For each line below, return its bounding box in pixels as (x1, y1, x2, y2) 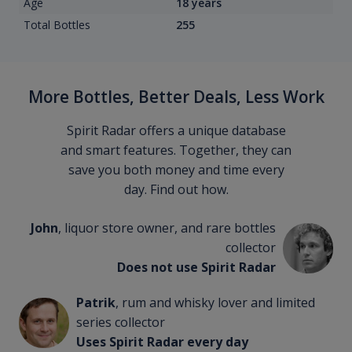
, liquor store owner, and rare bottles (58, 219, 277, 237)
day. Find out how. (123, 181, 229, 199)
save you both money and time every (68, 161, 284, 179)
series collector (75, 313, 165, 332)
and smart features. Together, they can (60, 141, 291, 159)
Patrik (75, 294, 115, 312)
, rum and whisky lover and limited (115, 294, 315, 312)
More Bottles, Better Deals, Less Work (27, 86, 324, 108)
